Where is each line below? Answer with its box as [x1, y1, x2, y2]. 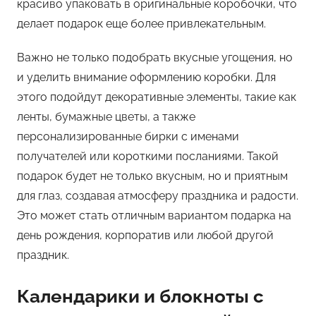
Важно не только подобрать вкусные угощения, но [17, 50, 293, 64]
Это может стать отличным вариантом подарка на [17, 208, 291, 222]
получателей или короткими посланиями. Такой [17, 149, 279, 163]
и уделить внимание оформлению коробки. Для [17, 70, 276, 84]
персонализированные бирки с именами [17, 129, 239, 143]
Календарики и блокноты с [17, 285, 264, 307]
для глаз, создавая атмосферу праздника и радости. [17, 188, 298, 202]
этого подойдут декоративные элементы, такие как [17, 90, 296, 104]
